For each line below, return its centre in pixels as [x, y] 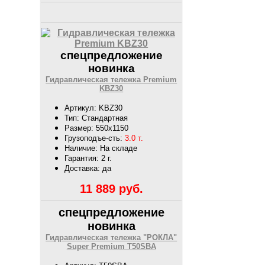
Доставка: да [88, 168]
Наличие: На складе [101, 148]
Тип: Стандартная [96, 118]
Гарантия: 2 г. [88, 158]
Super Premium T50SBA [111, 246]
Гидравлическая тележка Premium [112, 79]
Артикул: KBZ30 [94, 108]
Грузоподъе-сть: [95, 138]
